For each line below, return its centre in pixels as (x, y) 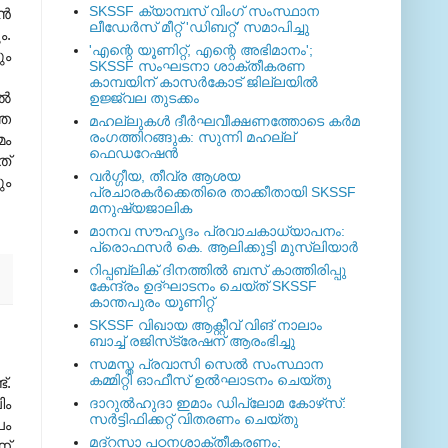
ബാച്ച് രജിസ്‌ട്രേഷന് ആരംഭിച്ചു (191, 341)
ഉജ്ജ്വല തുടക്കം (143, 98)
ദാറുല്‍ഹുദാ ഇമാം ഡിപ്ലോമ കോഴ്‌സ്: (217, 403)
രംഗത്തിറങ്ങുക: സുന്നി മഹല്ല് (191, 137)
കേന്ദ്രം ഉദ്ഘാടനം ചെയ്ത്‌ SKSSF (202, 286)
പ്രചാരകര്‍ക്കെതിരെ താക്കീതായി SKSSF (222, 192)
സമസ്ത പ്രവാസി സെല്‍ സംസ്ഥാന (205, 364)
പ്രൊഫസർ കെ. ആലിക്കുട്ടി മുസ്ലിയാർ (223, 247)
